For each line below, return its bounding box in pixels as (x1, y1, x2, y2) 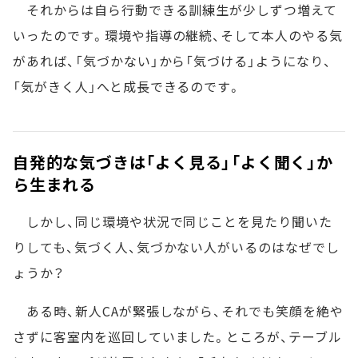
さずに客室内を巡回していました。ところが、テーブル (13, 327, 342, 347)
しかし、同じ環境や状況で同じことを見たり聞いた (13, 212, 333, 232)
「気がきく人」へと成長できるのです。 (13, 77, 242, 97)
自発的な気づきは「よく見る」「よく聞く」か (13, 150, 333, 174)
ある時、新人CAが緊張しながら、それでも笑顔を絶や (13, 301, 344, 321)
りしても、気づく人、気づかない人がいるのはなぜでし (13, 237, 340, 257)
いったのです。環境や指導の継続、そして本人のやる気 (13, 26, 343, 46)
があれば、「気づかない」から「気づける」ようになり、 (13, 51, 332, 71)
